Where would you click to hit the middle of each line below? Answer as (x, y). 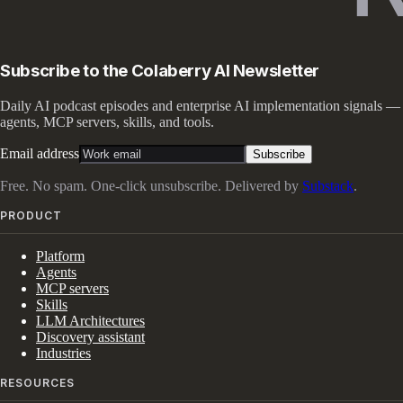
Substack (328, 185)
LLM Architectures (90, 320)
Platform (60, 255)
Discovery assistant (90, 336)
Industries (63, 353)
